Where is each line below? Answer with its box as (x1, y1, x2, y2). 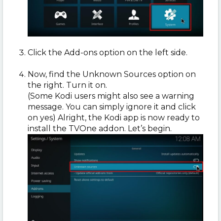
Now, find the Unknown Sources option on (28, 70, 196, 79)
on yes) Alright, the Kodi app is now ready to (28, 113, 200, 123)
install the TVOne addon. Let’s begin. (28, 124, 172, 134)
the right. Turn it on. (28, 80, 107, 90)
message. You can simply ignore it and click (28, 102, 196, 112)
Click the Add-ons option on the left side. (28, 48, 189, 58)
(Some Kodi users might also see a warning (28, 91, 194, 101)
